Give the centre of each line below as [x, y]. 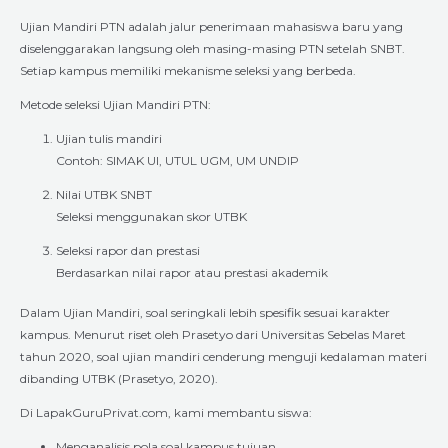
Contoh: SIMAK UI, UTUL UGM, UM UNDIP [177, 160]
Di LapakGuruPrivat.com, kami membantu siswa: [166, 412]
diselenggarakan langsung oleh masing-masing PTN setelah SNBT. [212, 48]
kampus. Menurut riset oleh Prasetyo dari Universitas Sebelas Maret [213, 334]
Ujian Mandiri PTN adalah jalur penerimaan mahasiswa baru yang [211, 26]
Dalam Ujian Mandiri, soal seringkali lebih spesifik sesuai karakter [205, 312]
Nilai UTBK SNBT [104, 194]
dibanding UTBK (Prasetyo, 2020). [119, 378]
